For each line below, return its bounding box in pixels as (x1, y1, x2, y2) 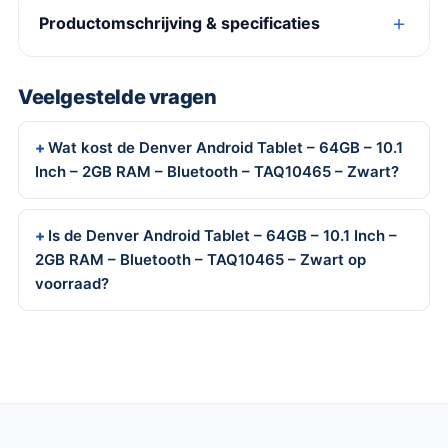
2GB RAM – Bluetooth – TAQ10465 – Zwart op (35, 249, 366, 269)
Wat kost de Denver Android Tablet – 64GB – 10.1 (48, 137, 403, 157)
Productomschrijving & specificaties (39, 13, 320, 34)
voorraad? (35, 273, 109, 293)
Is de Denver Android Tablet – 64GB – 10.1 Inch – (48, 225, 397, 245)
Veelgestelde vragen (18, 84, 217, 109)
